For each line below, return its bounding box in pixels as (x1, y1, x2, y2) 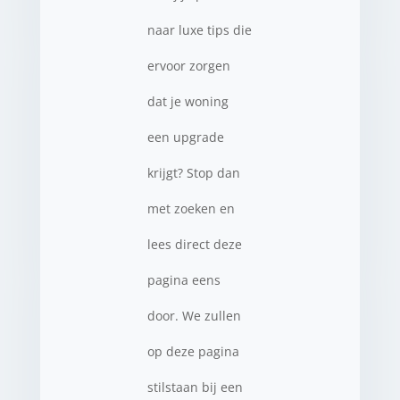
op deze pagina (146, 343, 239, 360)
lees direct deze (146, 236, 242, 253)
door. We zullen (146, 307, 241, 324)
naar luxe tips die (146, 21, 252, 38)
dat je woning (146, 93, 229, 110)
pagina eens (146, 271, 221, 288)
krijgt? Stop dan (146, 164, 240, 181)
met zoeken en (146, 200, 235, 217)
